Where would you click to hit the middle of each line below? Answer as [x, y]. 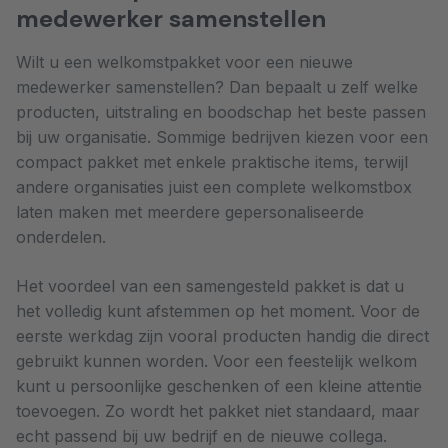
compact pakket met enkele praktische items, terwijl [212, 162]
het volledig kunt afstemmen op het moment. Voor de [218, 311]
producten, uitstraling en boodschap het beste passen [221, 112]
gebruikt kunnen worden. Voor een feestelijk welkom [216, 361]
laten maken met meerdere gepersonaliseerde [190, 212]
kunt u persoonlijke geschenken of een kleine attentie [219, 386]
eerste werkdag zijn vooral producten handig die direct [222, 336]
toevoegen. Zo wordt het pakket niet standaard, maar [218, 411]
